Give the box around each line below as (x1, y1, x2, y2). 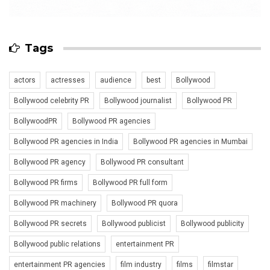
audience (100, 76, 131, 85)
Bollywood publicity (181, 219, 244, 228)
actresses (51, 76, 85, 85)
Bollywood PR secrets (14, 219, 87, 228)
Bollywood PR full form (93, 178, 168, 187)
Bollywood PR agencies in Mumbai (133, 137, 248, 146)
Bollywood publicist (102, 219, 166, 228)
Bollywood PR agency (14, 158, 86, 167)
